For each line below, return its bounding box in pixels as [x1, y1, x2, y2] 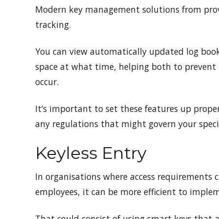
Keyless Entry [35, 143, 147, 164]
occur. [35, 76, 59, 88]
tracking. [35, 19, 73, 31]
